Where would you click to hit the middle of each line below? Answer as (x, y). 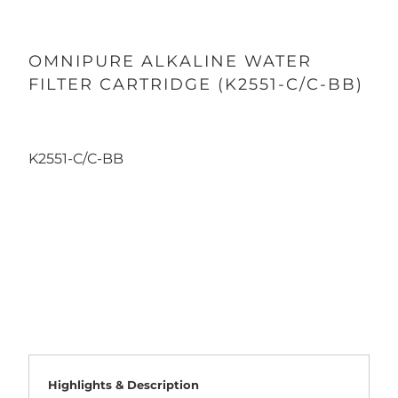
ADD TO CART (199, 267)
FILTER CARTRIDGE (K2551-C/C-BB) (195, 84)
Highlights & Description (124, 385)
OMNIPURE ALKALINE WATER (170, 61)
